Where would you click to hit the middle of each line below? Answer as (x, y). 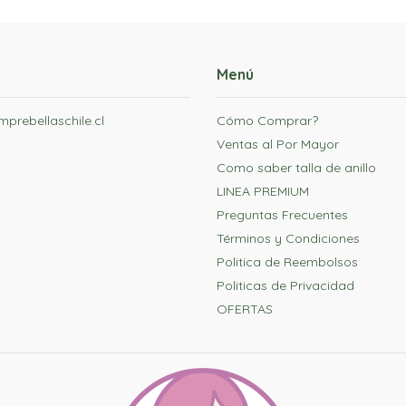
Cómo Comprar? (267, 120)
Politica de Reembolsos (287, 261)
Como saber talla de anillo (296, 167)
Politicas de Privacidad (285, 285)
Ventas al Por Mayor (278, 144)
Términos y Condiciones (288, 238)
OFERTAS (245, 309)
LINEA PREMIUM (263, 191)
